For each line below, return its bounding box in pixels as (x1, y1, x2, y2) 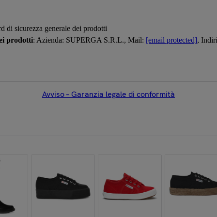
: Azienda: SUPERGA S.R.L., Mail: (33, 35, 146, 44)
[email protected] (146, 35, 197, 44)
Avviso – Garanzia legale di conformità (42, 89, 175, 99)
